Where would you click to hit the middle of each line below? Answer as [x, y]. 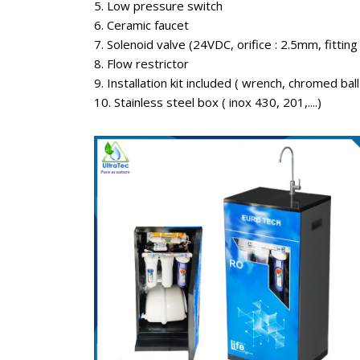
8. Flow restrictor [141, 63]
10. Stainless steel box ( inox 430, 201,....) [208, 102]
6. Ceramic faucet [141, 25]
